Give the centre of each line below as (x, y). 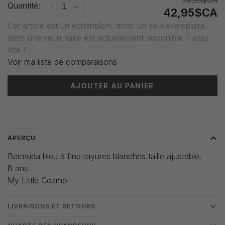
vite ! (16, 50)
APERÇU (22, 138)
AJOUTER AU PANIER (113, 86)
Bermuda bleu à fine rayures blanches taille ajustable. (104, 156)
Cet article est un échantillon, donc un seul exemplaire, (107, 26)
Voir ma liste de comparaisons (62, 62)
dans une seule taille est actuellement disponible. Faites (108, 38)
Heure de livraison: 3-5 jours (54, 107)
